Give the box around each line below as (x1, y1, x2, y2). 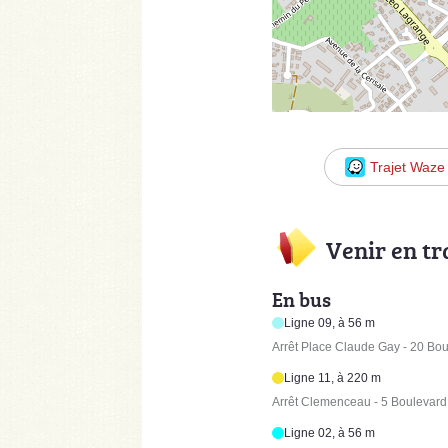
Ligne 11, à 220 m (284, 370, 382, 385)
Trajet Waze (370, 159, 446, 176)
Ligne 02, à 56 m (284, 425, 376, 440)
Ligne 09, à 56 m (284, 315, 376, 330)
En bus (272, 284, 331, 313)
